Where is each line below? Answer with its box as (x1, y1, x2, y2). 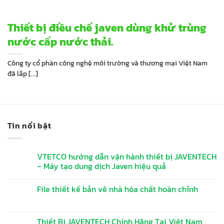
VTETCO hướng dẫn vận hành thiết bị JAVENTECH (37, 150, 216, 162)
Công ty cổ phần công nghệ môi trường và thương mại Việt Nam (7, 57, 207, 68)
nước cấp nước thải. (7, 33, 113, 50)
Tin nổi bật (7, 119, 51, 132)
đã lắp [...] (7, 68, 38, 78)
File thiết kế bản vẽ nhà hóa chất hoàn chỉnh (37, 182, 198, 195)
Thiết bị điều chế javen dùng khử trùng (7, 19, 206, 36)
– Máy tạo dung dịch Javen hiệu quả (37, 159, 166, 172)
